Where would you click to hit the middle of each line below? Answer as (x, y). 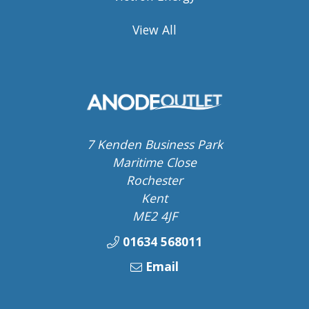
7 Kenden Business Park (154, 144)
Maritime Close (154, 162)
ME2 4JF (154, 216)
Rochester (154, 180)
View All (154, 29)
